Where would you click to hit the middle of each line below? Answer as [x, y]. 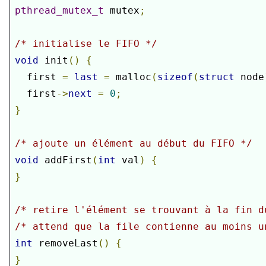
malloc [130, 77]
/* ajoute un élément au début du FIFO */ [133, 144]
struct [216, 77]
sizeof [175, 77]
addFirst [65, 160]
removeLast [65, 243]
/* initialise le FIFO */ [86, 44]
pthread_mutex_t [59, 11]
